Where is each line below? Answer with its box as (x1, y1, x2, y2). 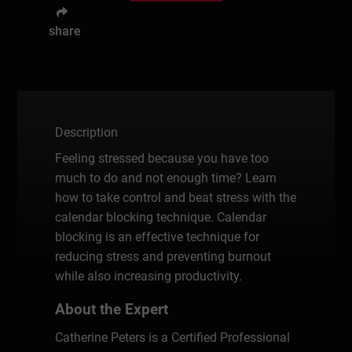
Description (55, 124, 119, 140)
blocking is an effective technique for (55, 229, 260, 244)
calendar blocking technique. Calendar (55, 209, 267, 225)
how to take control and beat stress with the (55, 189, 297, 205)
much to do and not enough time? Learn (55, 170, 277, 185)
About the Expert (55, 300, 169, 318)
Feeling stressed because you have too (55, 150, 269, 166)
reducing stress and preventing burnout (55, 248, 272, 264)
